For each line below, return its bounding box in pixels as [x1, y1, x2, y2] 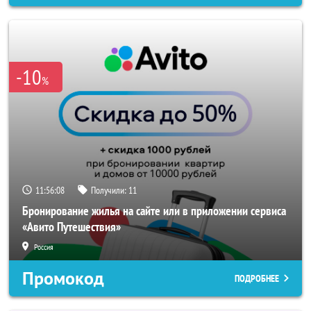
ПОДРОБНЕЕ [235, 272, 279, 285]
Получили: [91, 184, 128, 196]
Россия [34, 242, 53, 252]
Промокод [22, 267, 104, 290]
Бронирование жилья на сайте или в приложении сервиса [22, 203, 286, 219]
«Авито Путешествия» [22, 219, 121, 235]
